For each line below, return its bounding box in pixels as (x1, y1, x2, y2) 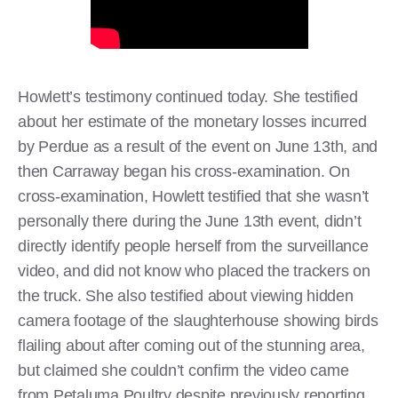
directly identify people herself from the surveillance (18, 236, 369, 255)
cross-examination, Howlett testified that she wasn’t (18, 187, 369, 205)
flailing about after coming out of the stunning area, (18, 336, 365, 354)
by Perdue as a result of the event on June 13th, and (18, 137, 378, 155)
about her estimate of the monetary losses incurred (18, 112, 367, 131)
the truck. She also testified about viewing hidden (18, 286, 354, 305)
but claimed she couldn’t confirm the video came (18, 361, 349, 379)
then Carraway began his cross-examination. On (18, 162, 350, 180)
